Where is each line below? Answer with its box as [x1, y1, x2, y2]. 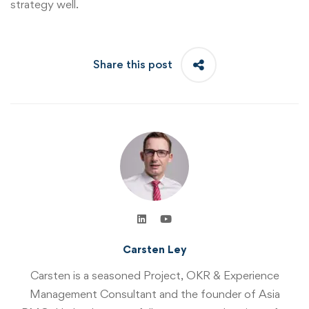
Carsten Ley [122, 242, 187, 256]
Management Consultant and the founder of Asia [29, 286, 280, 301]
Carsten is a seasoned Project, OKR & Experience [30, 268, 279, 282]
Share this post [92, 57, 172, 72]
